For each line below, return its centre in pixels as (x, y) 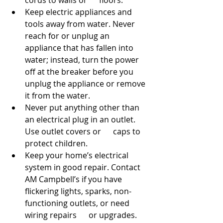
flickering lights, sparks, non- (78, 191)
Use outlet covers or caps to (84, 131)
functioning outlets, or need (78, 203)
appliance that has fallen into (80, 48)
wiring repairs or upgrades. (81, 215)
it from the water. (57, 96)
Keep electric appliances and (79, 12)
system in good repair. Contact (84, 167)
